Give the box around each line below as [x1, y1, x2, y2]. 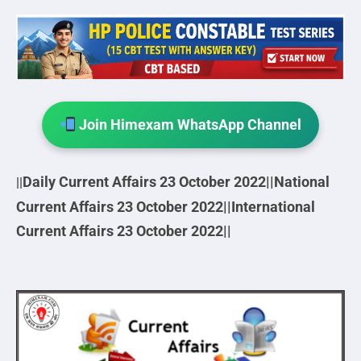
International [231, 197, 315, 215]
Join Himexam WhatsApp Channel [76, 115, 302, 133]
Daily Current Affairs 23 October [23, 172, 230, 190]
